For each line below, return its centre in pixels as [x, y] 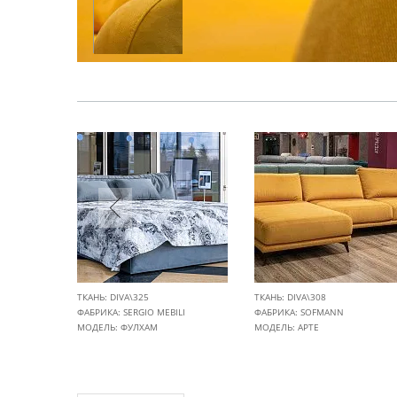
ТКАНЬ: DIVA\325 [113, 297]
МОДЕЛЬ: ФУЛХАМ [117, 327]
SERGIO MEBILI [154, 312]
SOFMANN [322, 312]
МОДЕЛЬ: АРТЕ [287, 327]
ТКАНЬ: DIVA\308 [290, 297]
